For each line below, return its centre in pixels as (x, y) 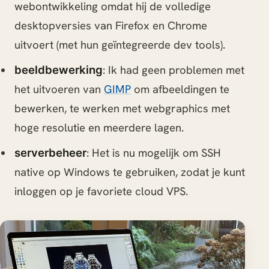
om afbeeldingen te (180, 89)
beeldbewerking (58, 69)
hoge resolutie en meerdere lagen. (99, 127)
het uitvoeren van (59, 89)
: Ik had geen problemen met (173, 70)
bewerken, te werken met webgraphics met (122, 108)
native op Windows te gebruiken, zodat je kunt (129, 172)
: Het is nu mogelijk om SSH (153, 153)
